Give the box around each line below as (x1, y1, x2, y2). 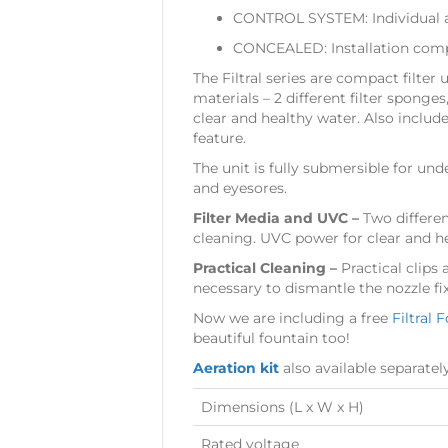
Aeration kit (193, 358, 279, 377)
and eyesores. (193, 178, 287, 197)
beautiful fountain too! (193, 328, 350, 347)
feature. (193, 128, 246, 147)
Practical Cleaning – (193, 258, 341, 277)
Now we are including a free (193, 308, 392, 327)
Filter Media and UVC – (193, 208, 363, 227)
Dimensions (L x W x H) (201, 397, 364, 416)
